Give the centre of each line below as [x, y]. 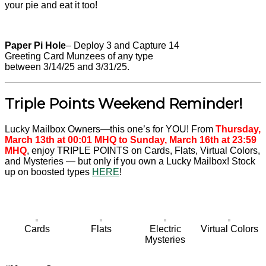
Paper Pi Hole [35, 46]
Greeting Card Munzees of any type [79, 56]
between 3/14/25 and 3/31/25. [67, 67]
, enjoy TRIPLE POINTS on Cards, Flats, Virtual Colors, [143, 151]
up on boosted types [48, 172]
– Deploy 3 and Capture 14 [123, 46]
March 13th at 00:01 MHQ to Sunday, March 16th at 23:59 [131, 140]
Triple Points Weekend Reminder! [124, 104]
